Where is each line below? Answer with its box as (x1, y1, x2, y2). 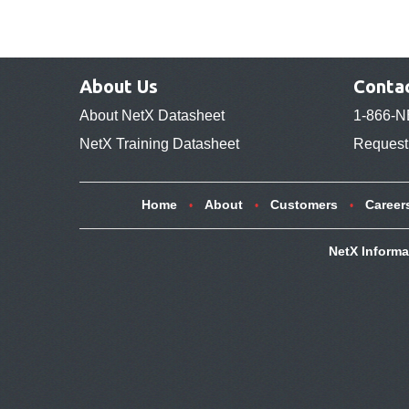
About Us (79, 75, 158, 97)
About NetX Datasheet (79, 107, 225, 123)
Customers (269, 196, 338, 212)
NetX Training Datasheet (79, 135, 239, 152)
